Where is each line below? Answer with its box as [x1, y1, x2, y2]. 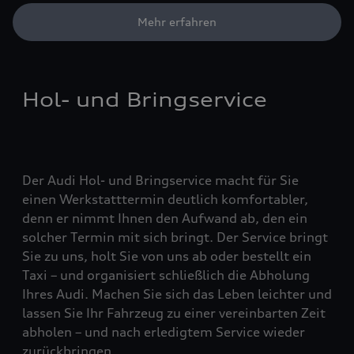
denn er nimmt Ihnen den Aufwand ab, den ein [22, 210, 307, 227]
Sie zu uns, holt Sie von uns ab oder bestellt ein [22, 248, 311, 265]
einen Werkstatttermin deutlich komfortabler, [22, 191, 308, 208]
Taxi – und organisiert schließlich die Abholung [22, 267, 310, 284]
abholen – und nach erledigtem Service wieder [22, 324, 305, 341]
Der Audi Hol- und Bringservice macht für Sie [22, 172, 299, 189]
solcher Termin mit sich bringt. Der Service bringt [22, 229, 328, 246]
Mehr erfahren [137, 15, 217, 29]
